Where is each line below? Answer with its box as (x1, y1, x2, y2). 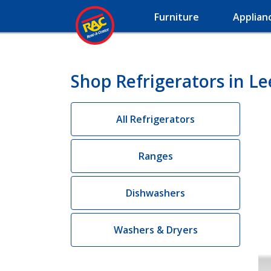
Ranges (138, 149, 173, 163)
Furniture (154, 10, 199, 24)
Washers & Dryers (113, 223, 198, 237)
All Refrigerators (116, 113, 195, 126)
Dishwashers (126, 186, 185, 200)
